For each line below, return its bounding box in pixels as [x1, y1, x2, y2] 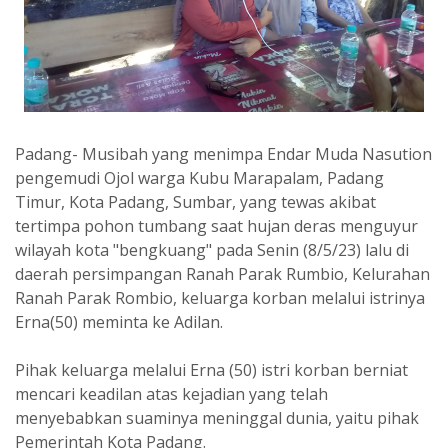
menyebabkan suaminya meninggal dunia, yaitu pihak [15, 407, 419, 429]
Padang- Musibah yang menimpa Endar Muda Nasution [15, 143, 432, 165]
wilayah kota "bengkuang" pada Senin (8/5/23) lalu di [15, 239, 409, 261]
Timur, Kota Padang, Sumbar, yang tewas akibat [15, 191, 376, 213]
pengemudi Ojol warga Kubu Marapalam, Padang [15, 167, 384, 189]
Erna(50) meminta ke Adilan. [15, 311, 227, 333]
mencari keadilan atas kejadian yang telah [15, 383, 328, 405]
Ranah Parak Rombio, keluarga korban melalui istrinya [15, 287, 425, 309]
